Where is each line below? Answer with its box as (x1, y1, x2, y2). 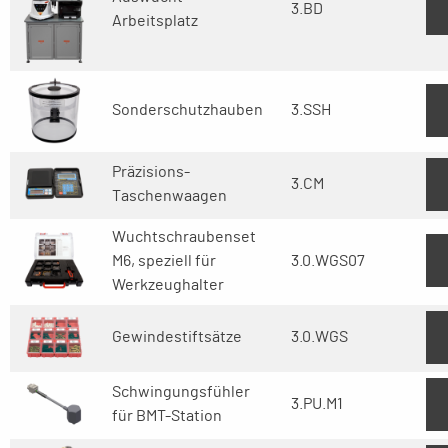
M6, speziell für (112, 253, 216, 269)
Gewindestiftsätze (112, 329, 242, 345)
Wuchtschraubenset (112, 229, 256, 245)
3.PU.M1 (291, 396, 343, 412)
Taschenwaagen (112, 188, 227, 204)
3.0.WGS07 (291, 253, 365, 269)
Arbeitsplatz (112, 13, 198, 29)
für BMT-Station (112, 408, 222, 424)
